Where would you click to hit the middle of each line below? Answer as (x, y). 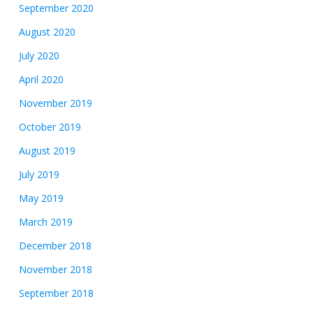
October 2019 (50, 126)
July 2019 (39, 174)
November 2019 (55, 103)
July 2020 (39, 55)
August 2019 (47, 150)
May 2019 (41, 198)
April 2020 (41, 79)
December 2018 (55, 245)
